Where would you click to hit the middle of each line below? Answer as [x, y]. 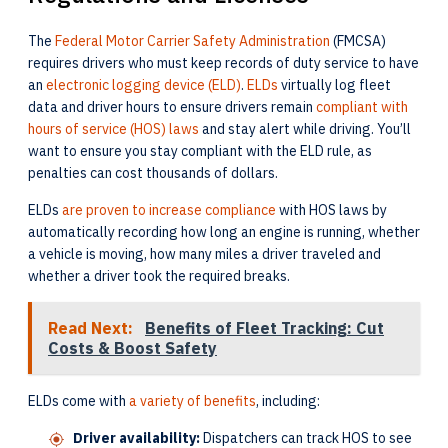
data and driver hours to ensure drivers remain [172, 107]
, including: [289, 401]
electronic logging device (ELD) [143, 85]
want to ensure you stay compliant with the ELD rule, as [200, 151]
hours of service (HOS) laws [113, 129]
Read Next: [92, 328]
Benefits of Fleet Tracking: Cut [264, 328]
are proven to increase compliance [169, 210]
